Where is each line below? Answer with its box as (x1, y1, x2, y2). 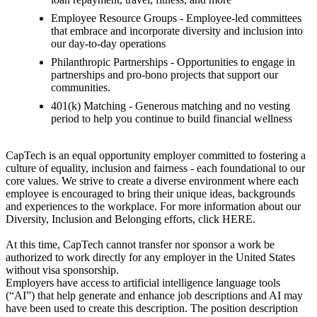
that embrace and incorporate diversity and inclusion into (51, 25, 303, 38)
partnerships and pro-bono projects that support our (51, 69, 278, 81)
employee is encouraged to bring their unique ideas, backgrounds (6, 188, 295, 200)
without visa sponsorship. (6, 264, 119, 277)
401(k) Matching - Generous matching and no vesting (51, 100, 290, 113)
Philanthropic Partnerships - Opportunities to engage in (51, 56, 295, 69)
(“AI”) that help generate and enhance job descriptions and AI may (6, 289, 303, 302)
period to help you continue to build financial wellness (51, 113, 292, 125)
